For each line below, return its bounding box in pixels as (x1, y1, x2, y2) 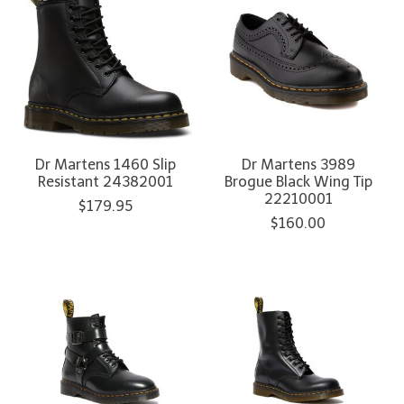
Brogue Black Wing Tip (224, 173, 372, 191)
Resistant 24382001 (37, 173, 173, 191)
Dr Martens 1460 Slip (34, 156, 176, 174)
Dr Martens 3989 (241, 156, 355, 174)
